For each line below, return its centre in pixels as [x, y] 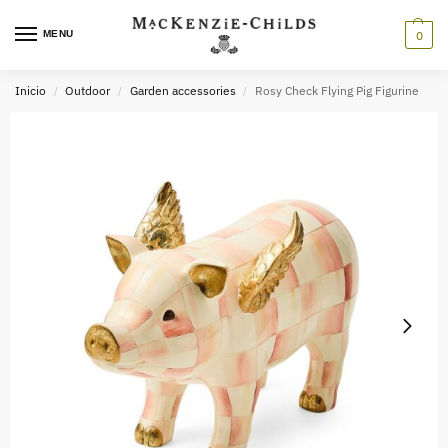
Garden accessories [182, 90]
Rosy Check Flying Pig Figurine [337, 90]
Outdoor [88, 90]
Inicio [30, 90]
